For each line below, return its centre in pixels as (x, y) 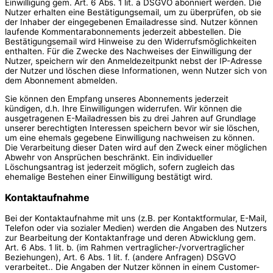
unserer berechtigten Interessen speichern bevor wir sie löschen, (132, 128)
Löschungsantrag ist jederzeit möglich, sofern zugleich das (120, 167)
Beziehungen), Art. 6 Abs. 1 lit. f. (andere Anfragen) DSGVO (120, 257)
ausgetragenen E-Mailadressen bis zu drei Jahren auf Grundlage (130, 118)
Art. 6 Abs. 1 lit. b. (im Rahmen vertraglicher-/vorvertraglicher (125, 247)
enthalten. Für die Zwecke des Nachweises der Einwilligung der (128, 51)
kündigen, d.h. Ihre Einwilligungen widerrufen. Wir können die (123, 108)
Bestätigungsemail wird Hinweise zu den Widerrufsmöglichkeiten (131, 41)
